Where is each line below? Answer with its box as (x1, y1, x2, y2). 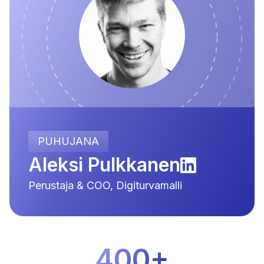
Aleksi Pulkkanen (28, 153, 180, 176)
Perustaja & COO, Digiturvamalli (28, 179, 182, 192)
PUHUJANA (38, 135, 99, 147)
